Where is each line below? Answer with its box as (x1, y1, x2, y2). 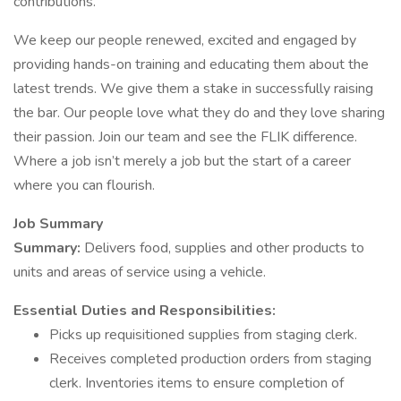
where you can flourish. (13, 175, 155, 195)
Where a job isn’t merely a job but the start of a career (13, 151, 351, 171)
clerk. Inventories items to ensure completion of (49, 373, 344, 393)
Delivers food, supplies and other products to (84, 238, 364, 258)
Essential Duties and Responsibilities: (13, 301, 276, 320)
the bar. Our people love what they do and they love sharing (13, 103, 385, 123)
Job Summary (13, 214, 103, 234)
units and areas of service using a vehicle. (13, 262, 266, 282)
